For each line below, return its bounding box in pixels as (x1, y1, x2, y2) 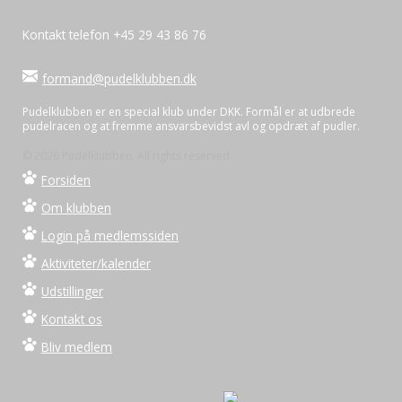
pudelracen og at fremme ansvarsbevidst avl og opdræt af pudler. (22, 118, 360, 134)
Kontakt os (41, 310, 102, 328)
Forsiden (41, 170, 91, 188)
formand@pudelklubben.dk (42, 69, 197, 87)
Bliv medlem (41, 337, 112, 355)
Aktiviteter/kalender (41, 254, 151, 272)
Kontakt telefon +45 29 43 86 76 (22, 25, 206, 43)
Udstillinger (41, 282, 103, 300)
